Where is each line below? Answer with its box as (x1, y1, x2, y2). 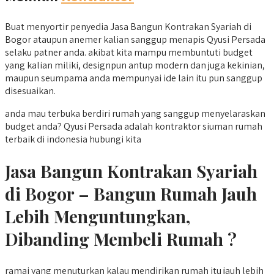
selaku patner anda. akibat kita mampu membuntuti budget (5, 45, 253, 59)
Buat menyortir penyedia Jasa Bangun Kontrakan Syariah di (5, 20, 251, 33)
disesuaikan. (5, 84, 56, 97)
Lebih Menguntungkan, (5, 205, 190, 228)
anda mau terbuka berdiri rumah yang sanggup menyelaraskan (5, 106, 265, 120)
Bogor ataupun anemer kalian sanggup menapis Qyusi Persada (5, 32, 265, 46)
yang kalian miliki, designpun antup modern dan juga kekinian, (5, 58, 265, 72)
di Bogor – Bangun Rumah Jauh (5, 182, 257, 206)
